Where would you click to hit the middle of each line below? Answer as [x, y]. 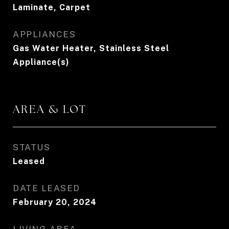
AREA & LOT [50, 109]
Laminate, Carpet [52, 7]
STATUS [31, 147]
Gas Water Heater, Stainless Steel [91, 48]
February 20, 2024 [55, 202]
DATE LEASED [47, 188]
